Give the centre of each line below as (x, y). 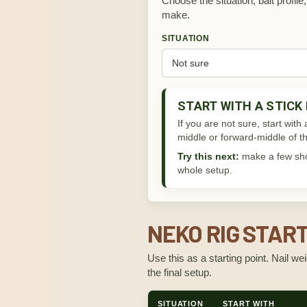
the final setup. (180, 272)
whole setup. (205, 170)
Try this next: (208, 156)
